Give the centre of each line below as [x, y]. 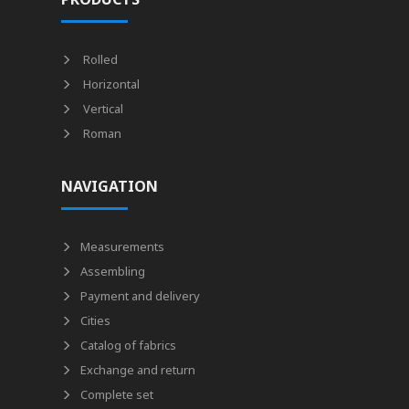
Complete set [117, 394]
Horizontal [110, 84]
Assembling [113, 271]
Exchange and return [138, 370]
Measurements [123, 246]
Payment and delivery [141, 296]
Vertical [102, 109]
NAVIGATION [110, 186]
